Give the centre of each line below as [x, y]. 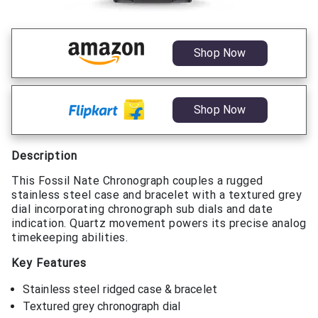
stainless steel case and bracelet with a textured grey [157, 194]
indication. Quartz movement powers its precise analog [159, 223]
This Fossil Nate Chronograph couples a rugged [137, 180]
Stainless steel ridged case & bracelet [120, 289]
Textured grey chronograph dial [102, 306]
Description [44, 155]
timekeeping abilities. [70, 237]
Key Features [49, 263]
